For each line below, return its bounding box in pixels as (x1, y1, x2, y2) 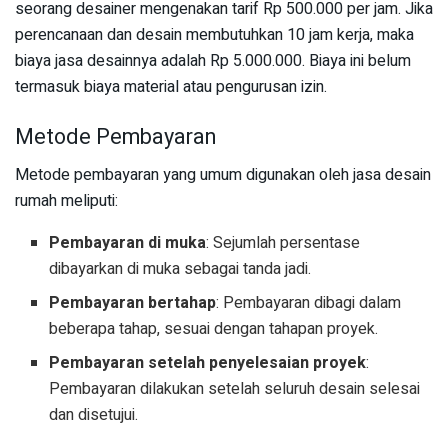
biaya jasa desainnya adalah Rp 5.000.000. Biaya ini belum (15, 49, 411, 73)
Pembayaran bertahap (49, 291, 217, 316)
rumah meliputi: (15, 189, 118, 214)
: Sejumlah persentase (206, 231, 361, 256)
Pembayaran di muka (49, 231, 207, 256)
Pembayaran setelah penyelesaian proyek (49, 351, 367, 376)
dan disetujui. (49, 403, 139, 428)
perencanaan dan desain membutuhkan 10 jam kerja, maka (15, 23, 414, 47)
